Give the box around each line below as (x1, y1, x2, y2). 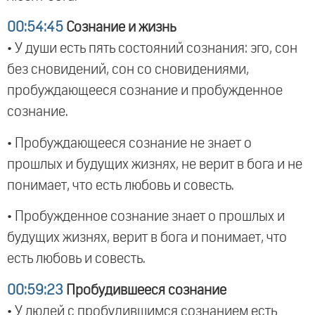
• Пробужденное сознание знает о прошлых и (7, 210, 285, 224)
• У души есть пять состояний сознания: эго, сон (7, 41, 297, 56)
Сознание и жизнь (63, 20, 176, 35)
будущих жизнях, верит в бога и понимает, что (7, 231, 287, 245)
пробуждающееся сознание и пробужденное (7, 84, 283, 98)
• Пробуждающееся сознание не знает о (7, 136, 252, 150)
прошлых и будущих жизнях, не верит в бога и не (7, 157, 302, 172)
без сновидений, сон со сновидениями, (7, 63, 249, 77)
